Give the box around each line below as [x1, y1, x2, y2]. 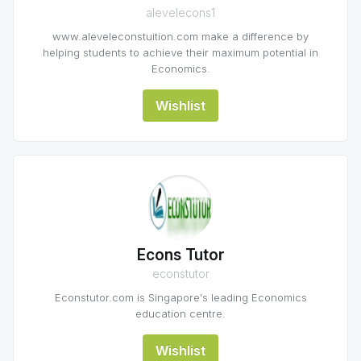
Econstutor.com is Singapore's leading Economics [54, 291, 307, 304]
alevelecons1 [146, 6, 215, 19]
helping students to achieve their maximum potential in [43, 46, 318, 59]
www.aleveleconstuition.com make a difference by [52, 30, 309, 43]
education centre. [135, 307, 226, 320]
